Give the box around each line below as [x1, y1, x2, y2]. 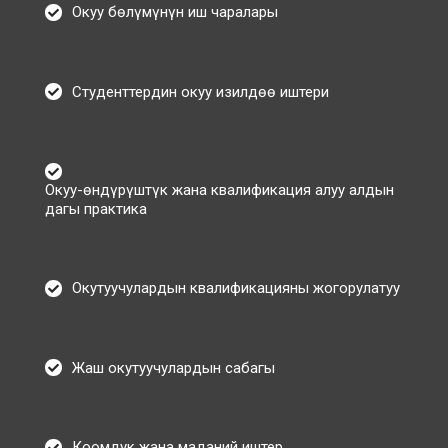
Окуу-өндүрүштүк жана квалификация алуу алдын [45, 180, 394, 199]
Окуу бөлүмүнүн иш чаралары [72, 3, 278, 22]
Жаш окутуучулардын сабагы [72, 358, 275, 377]
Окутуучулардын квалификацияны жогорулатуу [72, 279, 400, 298]
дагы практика [45, 199, 147, 218]
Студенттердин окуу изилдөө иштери [72, 82, 329, 101]
